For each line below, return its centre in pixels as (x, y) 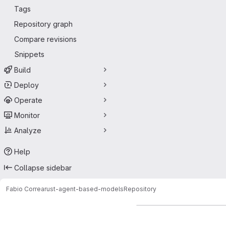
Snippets (29, 54)
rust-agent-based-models (84, 189)
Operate (28, 100)
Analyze (28, 130)
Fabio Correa (25, 189)
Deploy (26, 85)
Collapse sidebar (43, 167)
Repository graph (43, 24)
